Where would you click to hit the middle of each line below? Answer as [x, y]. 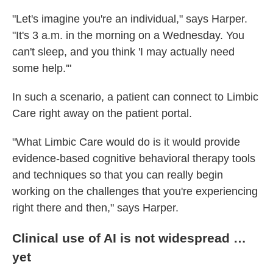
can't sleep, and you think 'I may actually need [123, 52]
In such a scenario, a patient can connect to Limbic [135, 97]
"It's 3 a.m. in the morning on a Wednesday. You [128, 35]
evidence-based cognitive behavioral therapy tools [134, 158]
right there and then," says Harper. [95, 208]
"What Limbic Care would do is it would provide [126, 142]
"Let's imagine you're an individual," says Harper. [130, 19]
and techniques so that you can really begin [118, 175]
